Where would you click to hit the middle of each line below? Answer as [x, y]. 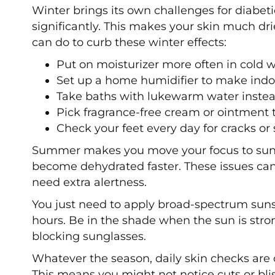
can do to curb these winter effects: [129, 43]
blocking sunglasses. [89, 237]
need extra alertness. [89, 183]
